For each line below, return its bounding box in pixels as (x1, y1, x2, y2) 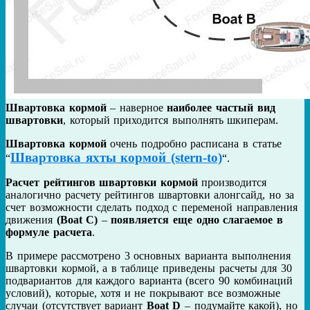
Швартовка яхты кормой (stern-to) (10, 149, 222, 165)
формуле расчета (6, 226, 92, 238)
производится (197, 176, 267, 188)
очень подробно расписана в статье (106, 137, 282, 149)
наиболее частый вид (167, 101, 275, 113)
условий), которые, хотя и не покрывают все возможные (6, 286, 281, 299)
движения (6, 213, 53, 226)
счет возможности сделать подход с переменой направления (6, 201, 298, 213)
